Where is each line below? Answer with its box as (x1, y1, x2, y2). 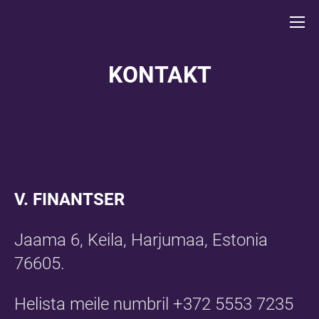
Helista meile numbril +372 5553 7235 (14, 294, 298, 314)
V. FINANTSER (14, 189, 125, 209)
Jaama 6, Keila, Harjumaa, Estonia (14, 230, 268, 250)
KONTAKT (108, 61, 211, 88)
